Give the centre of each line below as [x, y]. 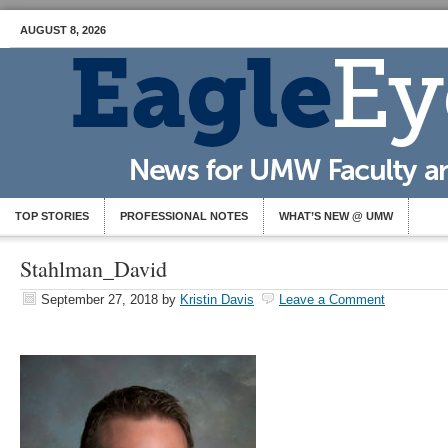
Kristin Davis [217, 299]
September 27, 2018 [99, 299]
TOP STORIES [52, 216]
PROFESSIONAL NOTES [184, 216]
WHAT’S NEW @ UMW [336, 216]
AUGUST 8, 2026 [63, 30]
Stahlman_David [93, 268]
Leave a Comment [332, 299]
